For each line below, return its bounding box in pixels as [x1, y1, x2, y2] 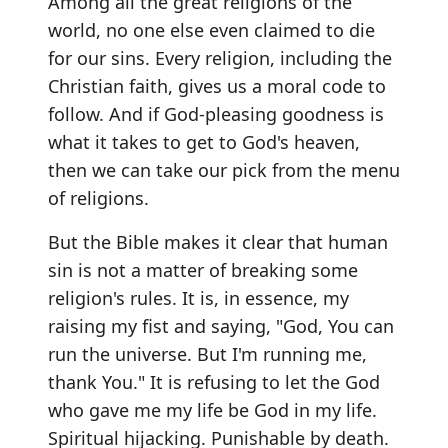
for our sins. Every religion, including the [48, 46, 392, 70]
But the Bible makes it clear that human [48, 230, 388, 254]
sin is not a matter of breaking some [48, 258, 358, 282]
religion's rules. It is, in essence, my [48, 286, 349, 310]
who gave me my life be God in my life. [48, 398, 377, 422]
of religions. [48, 186, 149, 210]
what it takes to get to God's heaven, [48, 130, 360, 154]
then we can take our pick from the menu [48, 158, 400, 182]
